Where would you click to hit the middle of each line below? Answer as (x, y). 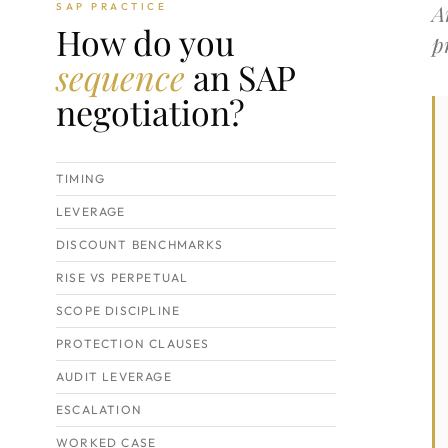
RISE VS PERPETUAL (122, 277)
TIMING (81, 178)
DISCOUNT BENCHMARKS (139, 244)
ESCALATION (99, 409)
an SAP (240, 77)
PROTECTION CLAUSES (133, 343)
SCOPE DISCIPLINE (118, 310)
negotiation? (150, 112)
